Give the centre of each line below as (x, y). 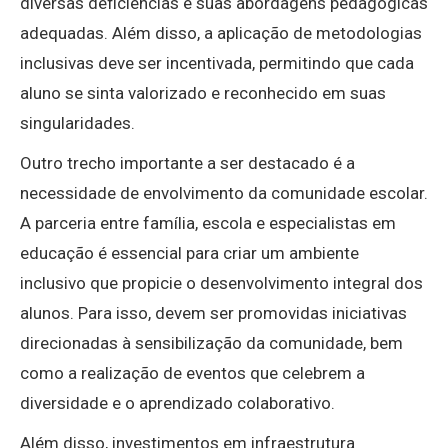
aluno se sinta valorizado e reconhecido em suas (203, 93)
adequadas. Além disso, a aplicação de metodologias (221, 33)
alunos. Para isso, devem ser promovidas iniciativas (213, 313)
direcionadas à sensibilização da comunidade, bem (211, 343)
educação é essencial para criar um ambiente (189, 253)
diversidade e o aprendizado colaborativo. (177, 403)
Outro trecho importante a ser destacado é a (187, 163)
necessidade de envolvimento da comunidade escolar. (224, 193)
